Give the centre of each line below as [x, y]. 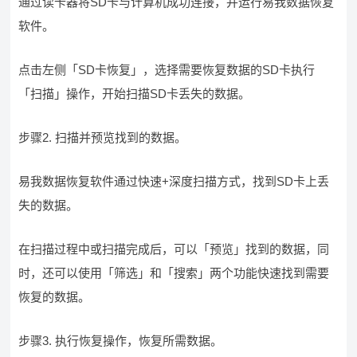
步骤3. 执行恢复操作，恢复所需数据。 [121, 341]
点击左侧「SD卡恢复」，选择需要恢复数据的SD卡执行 [167, 70]
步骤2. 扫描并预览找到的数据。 [103, 137]
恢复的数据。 [55, 297]
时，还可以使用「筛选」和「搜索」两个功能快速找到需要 [174, 273]
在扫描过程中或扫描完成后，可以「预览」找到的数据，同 [174, 249]
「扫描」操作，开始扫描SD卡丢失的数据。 [135, 94]
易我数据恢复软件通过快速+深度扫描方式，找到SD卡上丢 [174, 181]
